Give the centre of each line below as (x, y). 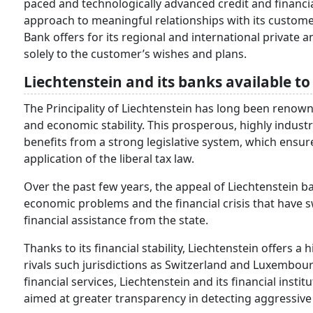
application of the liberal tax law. (109, 159)
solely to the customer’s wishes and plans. (138, 54)
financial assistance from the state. (116, 220)
